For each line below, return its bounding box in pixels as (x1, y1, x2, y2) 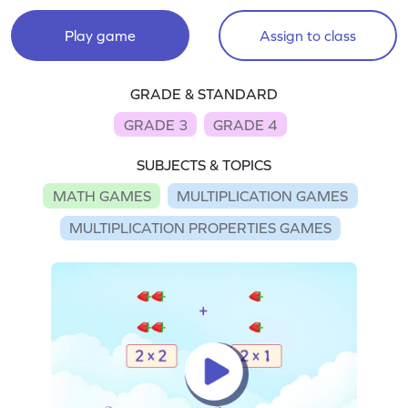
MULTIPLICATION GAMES (177, 187, 349, 204)
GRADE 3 (123, 116, 188, 133)
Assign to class (259, 27, 356, 44)
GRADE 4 (213, 116, 278, 133)
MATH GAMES (52, 187, 151, 204)
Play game (64, 27, 136, 44)
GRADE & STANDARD (130, 86, 278, 102)
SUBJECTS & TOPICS (137, 157, 271, 174)
